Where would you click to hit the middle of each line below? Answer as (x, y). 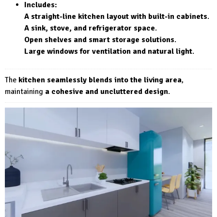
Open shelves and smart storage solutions (99, 39)
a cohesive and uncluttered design (107, 91)
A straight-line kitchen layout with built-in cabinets (116, 16)
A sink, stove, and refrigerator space (90, 28)
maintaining (25, 91)
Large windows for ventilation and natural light (108, 51)
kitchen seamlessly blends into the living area (100, 80)
